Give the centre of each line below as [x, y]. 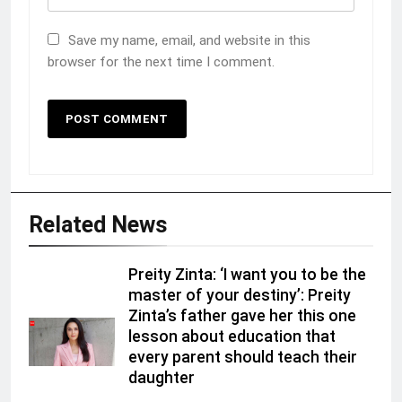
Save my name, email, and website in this [189, 40]
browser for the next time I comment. [161, 61]
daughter [162, 377]
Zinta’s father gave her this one [242, 315]
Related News [98, 224]
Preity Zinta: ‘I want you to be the [247, 274]
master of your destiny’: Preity [240, 295]
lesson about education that [232, 336]
